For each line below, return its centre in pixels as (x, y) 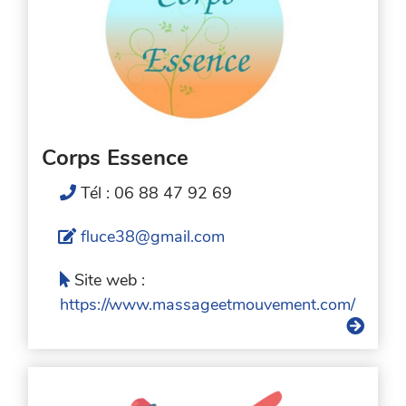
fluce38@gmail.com (153, 236)
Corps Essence (116, 157)
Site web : (110, 280)
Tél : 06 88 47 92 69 (157, 193)
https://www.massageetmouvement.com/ (208, 304)
